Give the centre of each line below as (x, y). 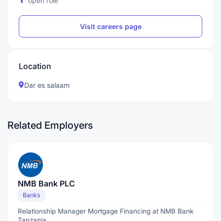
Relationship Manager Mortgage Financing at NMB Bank (106, 211)
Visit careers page (110, 26)
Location (35, 66)
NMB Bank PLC (46, 184)
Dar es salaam (47, 85)
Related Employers (50, 125)
